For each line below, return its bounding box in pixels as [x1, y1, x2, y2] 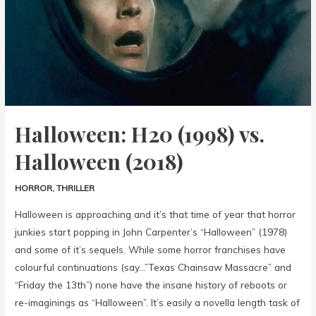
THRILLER [56, 182, 95, 193]
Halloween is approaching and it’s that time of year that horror [15, 208, 296, 221]
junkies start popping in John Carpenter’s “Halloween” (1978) [15, 226, 288, 238]
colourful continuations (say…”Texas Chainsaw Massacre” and [15, 261, 292, 274]
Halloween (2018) [15, 147, 184, 176]
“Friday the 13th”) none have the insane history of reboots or [15, 279, 288, 291]
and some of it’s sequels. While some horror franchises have [15, 243, 286, 256]
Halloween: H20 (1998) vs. [15, 119, 265, 148]
